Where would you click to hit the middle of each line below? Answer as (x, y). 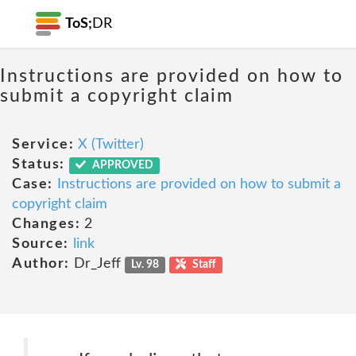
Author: (41, 264)
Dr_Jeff (97, 264)
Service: (43, 145)
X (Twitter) (111, 145)
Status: (39, 164)
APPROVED (122, 165)
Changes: (46, 224)
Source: (41, 244)
